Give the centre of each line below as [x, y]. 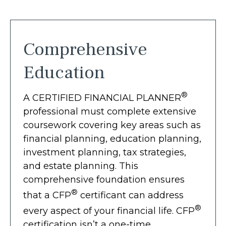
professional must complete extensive [110, 111]
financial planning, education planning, [112, 139]
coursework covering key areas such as [112, 125]
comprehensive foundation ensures [104, 180]
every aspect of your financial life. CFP [109, 211]
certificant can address [131, 195]
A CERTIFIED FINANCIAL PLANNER [102, 98]
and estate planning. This [81, 166]
